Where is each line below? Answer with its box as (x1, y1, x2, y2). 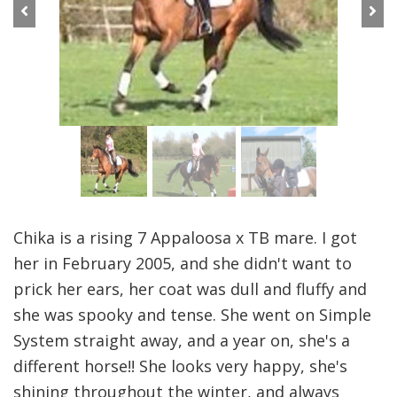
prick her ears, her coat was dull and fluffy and (13, 277, 367, 300)
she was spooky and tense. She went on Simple (13, 303, 371, 325)
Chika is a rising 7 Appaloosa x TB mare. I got (13, 226, 357, 248)
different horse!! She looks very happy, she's (13, 354, 347, 377)
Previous (23, 15, 73, 32)
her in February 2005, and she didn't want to (13, 252, 352, 274)
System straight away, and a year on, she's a (13, 329, 350, 351)
